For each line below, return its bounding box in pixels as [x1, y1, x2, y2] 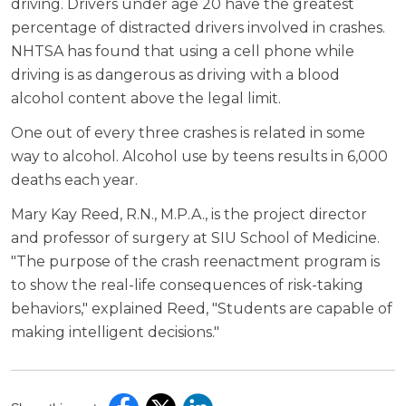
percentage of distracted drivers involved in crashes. [11, 19, 385, 37]
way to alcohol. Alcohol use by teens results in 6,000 [11, 148, 388, 166]
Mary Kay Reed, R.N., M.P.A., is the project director [11, 206, 367, 224]
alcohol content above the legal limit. [11, 90, 281, 108]
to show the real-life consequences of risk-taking [11, 276, 363, 295]
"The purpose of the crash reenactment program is [11, 253, 380, 271]
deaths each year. [11, 171, 138, 189]
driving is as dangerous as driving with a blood [11, 66, 340, 84]
